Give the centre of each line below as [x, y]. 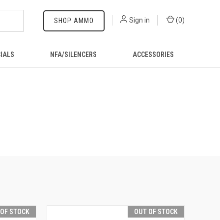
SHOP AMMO [74, 21]
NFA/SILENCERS [74, 55]
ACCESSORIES [153, 55]
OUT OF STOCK [156, 212]
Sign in [139, 20]
